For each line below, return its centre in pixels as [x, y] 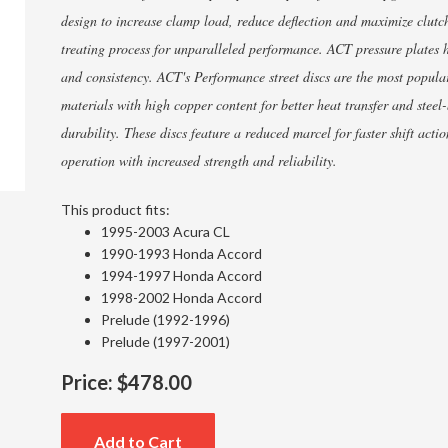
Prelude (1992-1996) [165, 319]
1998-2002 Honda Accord [181, 297]
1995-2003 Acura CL [165, 231]
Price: [86, 381]
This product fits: [115, 209]
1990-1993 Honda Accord [181, 253]
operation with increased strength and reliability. [198, 160]
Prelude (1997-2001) [165, 341]
